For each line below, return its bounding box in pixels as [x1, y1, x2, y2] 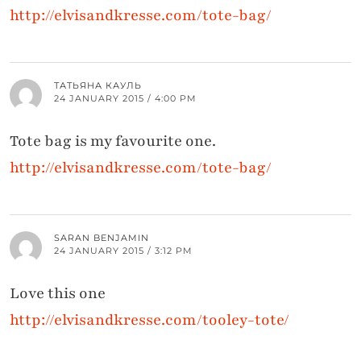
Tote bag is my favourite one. [10, 131, 216, 152]
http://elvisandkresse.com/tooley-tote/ [10, 309, 289, 331]
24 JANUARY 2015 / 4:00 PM [54, 93, 197, 105]
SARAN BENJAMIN [54, 232, 149, 244]
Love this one [10, 283, 106, 305]
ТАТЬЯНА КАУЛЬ [54, 80, 142, 92]
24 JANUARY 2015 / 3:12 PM [54, 245, 193, 257]
